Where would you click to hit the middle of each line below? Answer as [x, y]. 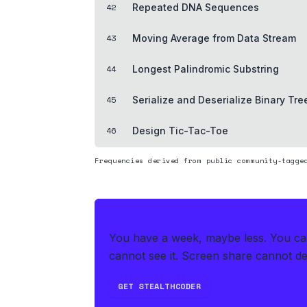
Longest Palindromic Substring [206, 69]
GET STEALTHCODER [160, 286]
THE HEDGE [132, 218]
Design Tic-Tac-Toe [180, 130]
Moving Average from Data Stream [214, 38]
